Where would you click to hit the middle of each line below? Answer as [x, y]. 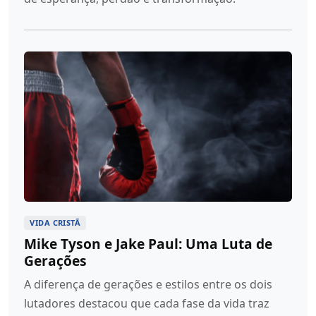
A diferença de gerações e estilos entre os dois [148, 285]
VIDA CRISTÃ [55, 223]
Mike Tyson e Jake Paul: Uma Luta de [148, 244]
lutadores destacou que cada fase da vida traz [147, 304]
